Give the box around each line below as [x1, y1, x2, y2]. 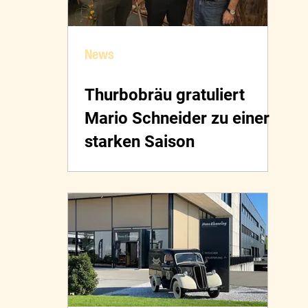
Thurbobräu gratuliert [85, 85, 245, 105]
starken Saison [85, 132, 195, 152]
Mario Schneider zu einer [85, 109, 269, 129]
